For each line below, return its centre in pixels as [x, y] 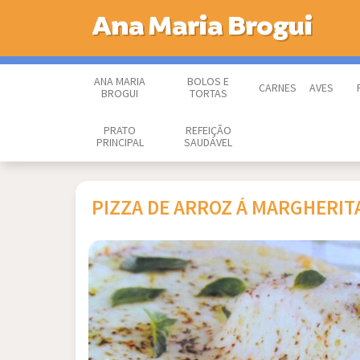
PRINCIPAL [120, 143]
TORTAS [208, 94]
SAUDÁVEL [208, 143]
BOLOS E [208, 82]
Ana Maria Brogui [202, 26]
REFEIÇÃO [208, 131]
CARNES [278, 88]
